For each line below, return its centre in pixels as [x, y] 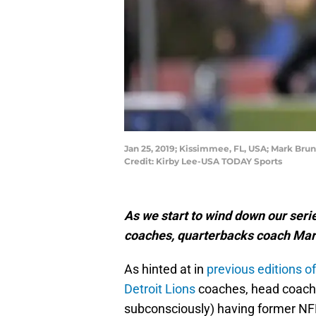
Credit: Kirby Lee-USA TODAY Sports [203, 162]
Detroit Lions [160, 289]
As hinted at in [165, 269]
